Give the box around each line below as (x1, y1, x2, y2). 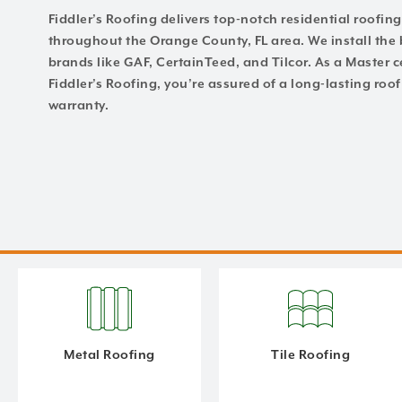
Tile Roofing (271, 348, 350, 363)
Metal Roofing (64, 348, 155, 363)
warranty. (48, 99, 109, 114)
